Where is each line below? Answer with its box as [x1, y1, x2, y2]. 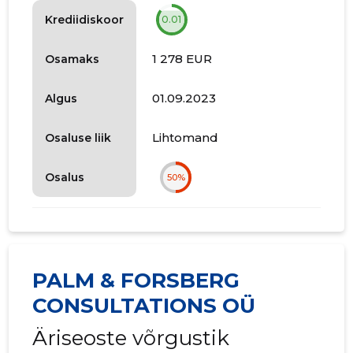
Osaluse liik [45, 130, 112, 145]
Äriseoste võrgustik [32, 325, 230, 351]
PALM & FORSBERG [32, 268, 240, 294]
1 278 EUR [152, 51, 213, 67]
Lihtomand [152, 130, 219, 146]
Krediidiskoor [45, 12, 124, 27]
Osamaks [45, 51, 100, 66]
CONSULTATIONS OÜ [32, 293, 256, 319]
